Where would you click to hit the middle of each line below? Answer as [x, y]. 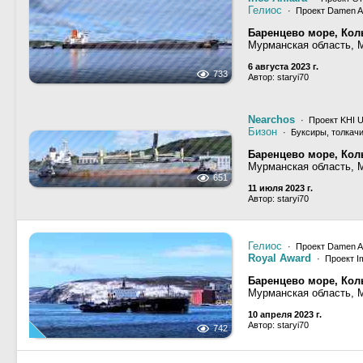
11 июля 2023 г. [280, 188]
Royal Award [280, 258]
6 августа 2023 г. [283, 66]
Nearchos [271, 120]
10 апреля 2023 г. [285, 314]
